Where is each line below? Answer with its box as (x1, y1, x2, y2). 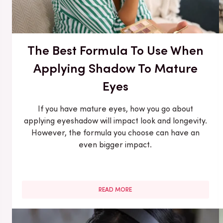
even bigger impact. (79, 139, 152, 149)
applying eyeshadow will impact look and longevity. (23, 115, 207, 125)
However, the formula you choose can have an (31, 127, 200, 137)
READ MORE (99, 186, 132, 193)
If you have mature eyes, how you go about (37, 104, 193, 113)
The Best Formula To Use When (27, 42, 204, 58)
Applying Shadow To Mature (33, 60, 198, 76)
